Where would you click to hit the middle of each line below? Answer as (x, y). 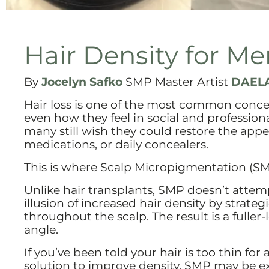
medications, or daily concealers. (116, 144)
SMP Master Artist (177, 81)
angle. (41, 229)
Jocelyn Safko (82, 81)
